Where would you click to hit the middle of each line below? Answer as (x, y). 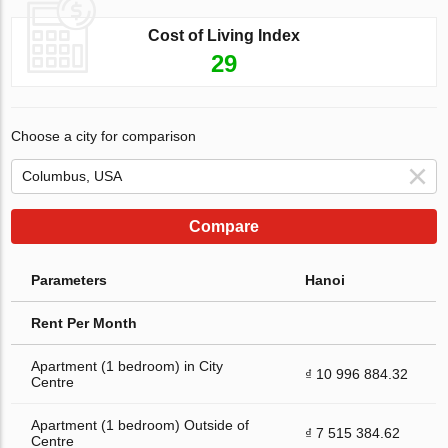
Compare (224, 226)
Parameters (69, 279)
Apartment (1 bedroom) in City (127, 365)
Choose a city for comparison (104, 135)
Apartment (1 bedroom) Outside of (140, 424)
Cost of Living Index (224, 35)
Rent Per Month (84, 322)
